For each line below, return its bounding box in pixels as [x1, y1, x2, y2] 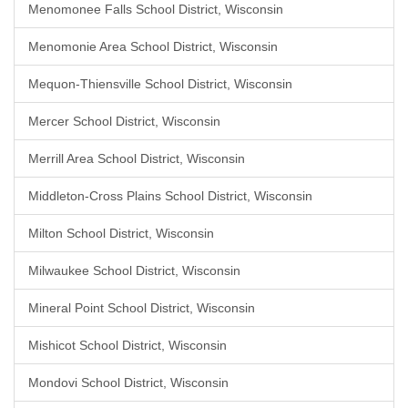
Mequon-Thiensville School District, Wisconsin [28, 76, 292, 91]
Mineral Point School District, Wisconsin [28, 301, 255, 315]
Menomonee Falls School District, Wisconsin [28, 2, 283, 16]
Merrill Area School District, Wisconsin [28, 151, 245, 166]
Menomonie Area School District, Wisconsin [28, 39, 278, 54]
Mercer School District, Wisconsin [28, 114, 220, 128]
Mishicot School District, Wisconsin [28, 338, 227, 352]
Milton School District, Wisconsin [28, 226, 214, 240]
